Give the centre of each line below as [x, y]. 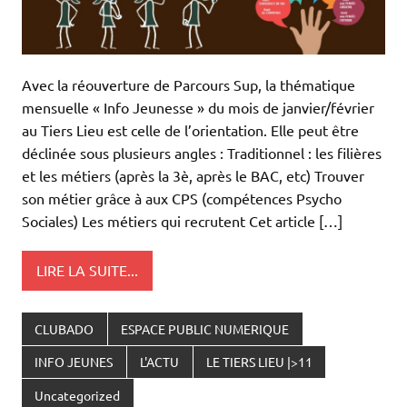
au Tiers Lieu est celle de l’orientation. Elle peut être [190, 129]
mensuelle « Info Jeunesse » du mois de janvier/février [198, 107]
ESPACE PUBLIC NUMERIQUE [205, 328]
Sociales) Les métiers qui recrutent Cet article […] [182, 220]
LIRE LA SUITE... [87, 270]
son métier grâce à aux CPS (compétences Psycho [182, 198]
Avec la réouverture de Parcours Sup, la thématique [189, 84]
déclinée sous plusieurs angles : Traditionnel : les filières [202, 152]
